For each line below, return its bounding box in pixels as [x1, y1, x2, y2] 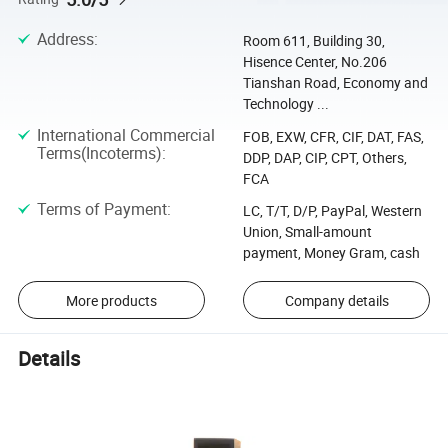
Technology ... [242, 94, 329, 114]
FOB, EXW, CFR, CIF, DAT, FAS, [242, 126, 424, 146]
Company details [284, 290, 389, 310]
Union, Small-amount [242, 221, 372, 241]
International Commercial [36, 123, 215, 146]
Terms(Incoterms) [36, 141, 162, 164]
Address [36, 28, 94, 51]
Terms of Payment [36, 197, 167, 220]
